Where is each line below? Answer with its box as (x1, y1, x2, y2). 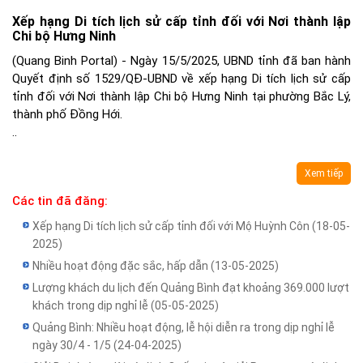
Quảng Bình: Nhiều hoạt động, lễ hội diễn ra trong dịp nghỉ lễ (32, 321, 335, 335)
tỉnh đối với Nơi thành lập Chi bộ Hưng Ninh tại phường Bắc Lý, (12, 89, 351, 105)
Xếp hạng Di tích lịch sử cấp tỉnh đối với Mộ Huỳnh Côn (32, 220, 312, 233)
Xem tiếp (305, 168, 343, 180)
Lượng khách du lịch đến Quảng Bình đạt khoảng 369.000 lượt (32, 281, 349, 295)
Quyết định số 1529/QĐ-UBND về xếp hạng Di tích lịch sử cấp (12, 71, 351, 87)
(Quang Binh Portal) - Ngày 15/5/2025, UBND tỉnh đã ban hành (12, 53, 351, 69)
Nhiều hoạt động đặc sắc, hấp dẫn (32, 259, 211, 273)
